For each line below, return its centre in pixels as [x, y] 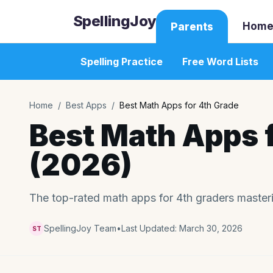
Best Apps [86, 105]
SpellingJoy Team [80, 228]
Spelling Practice [122, 62]
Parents [192, 27]
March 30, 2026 [211, 228]
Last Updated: [150, 228]
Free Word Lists [220, 62]
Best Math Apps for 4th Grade [179, 105]
